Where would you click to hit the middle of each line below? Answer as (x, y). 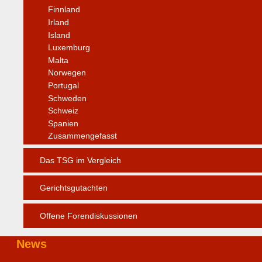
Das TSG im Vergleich (80, 160)
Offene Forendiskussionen (89, 216)
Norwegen (67, 73)
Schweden (67, 98)
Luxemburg (69, 48)
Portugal (63, 85)
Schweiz (63, 111)
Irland (58, 22)
